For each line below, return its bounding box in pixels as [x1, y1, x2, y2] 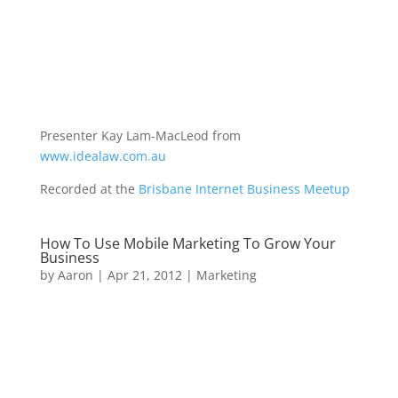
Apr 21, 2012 [107, 267, 182, 283]
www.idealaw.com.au [39, 147, 166, 164]
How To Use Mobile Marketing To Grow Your [39, 234, 336, 253]
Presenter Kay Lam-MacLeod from [39, 127, 241, 144]
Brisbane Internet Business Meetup [138, 180, 350, 197]
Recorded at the [39, 180, 139, 197]
